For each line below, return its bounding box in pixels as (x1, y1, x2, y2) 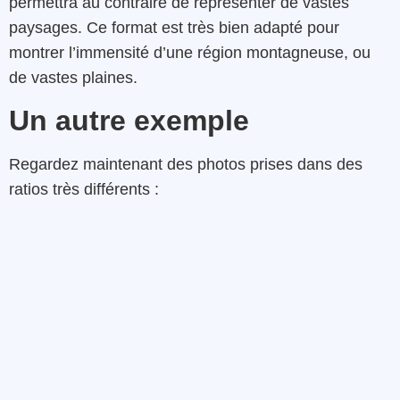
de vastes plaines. (9, 69, 137, 87)
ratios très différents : (9, 179, 159, 198)
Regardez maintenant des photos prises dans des (9, 154, 362, 173)
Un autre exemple (9, 104, 249, 137)
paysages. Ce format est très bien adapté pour (9, 19, 339, 37)
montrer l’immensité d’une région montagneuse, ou (9, 44, 371, 62)
